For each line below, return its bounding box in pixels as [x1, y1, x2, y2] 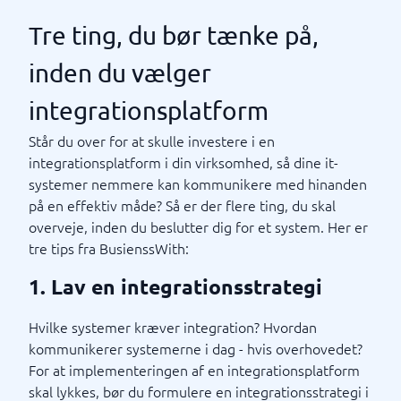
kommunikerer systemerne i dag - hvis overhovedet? [29, 338, 363, 358]
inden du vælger [29, 58, 211, 88]
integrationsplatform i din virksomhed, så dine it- [29, 152, 338, 172]
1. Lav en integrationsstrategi [29, 274, 322, 300]
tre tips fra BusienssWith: [29, 238, 189, 258]
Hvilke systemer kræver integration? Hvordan [29, 317, 317, 337]
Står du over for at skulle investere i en [29, 131, 275, 150]
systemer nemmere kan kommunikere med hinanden [29, 174, 367, 193]
